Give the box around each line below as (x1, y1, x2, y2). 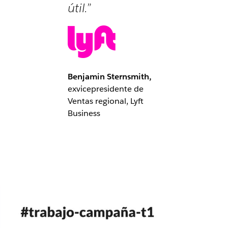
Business (68, 107, 101, 119)
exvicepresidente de (68, 83, 144, 94)
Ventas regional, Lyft (68, 95, 144, 106)
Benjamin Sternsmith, (68, 71, 152, 82)
